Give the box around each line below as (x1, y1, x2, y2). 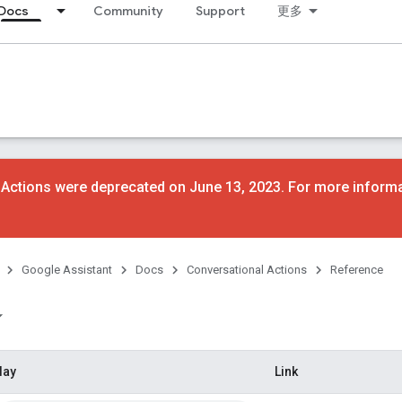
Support (196, 3, 245, 19)
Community (93, 3, 163, 19)
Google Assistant (22, 263, 112, 276)
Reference (330, 263, 383, 276)
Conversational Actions (187, 263, 307, 276)
